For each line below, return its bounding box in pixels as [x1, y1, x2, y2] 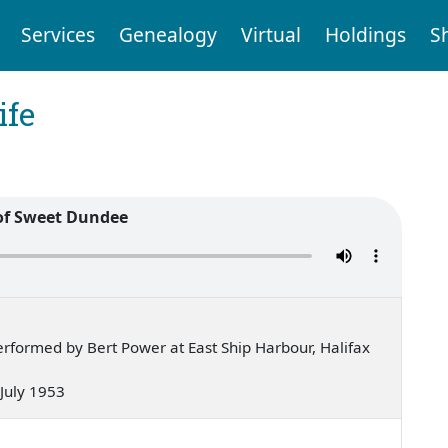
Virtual [240, 21, 301, 49]
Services [20, 21, 95, 49]
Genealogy [118, 21, 217, 49]
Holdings [324, 21, 406, 49]
